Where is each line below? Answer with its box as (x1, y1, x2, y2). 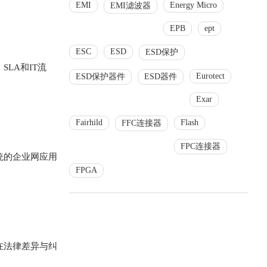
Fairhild (76, 118, 103, 127)
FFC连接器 (122, 119, 162, 128)
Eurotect (196, 72, 225, 80)
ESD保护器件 (76, 72, 125, 81)
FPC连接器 (181, 142, 221, 151)
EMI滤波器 (110, 1, 151, 10)
